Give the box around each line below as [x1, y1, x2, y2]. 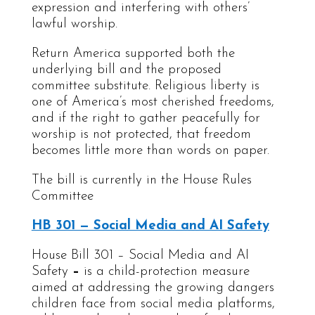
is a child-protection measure [83, 264, 250, 278]
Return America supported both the [31, 46, 235, 60]
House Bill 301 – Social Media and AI [31, 248, 249, 262]
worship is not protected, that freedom [31, 127, 251, 141]
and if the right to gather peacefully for [31, 111, 260, 125]
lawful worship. [31, 17, 117, 31]
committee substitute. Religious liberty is [31, 79, 259, 93]
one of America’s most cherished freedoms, [31, 95, 274, 109]
